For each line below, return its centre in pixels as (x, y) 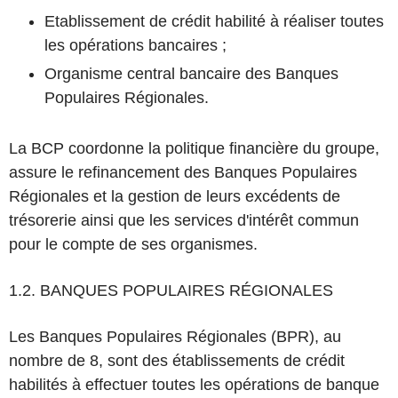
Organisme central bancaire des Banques (191, 74)
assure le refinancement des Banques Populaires (183, 172)
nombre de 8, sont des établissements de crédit (177, 361)
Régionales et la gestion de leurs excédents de (175, 196)
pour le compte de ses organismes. (133, 244)
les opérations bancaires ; (135, 45)
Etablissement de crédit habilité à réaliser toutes (214, 21)
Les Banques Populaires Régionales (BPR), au (175, 337)
